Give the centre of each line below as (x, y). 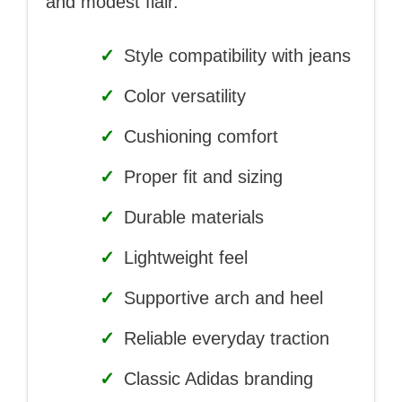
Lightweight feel (183, 258)
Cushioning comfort (198, 137)
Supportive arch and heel (221, 298)
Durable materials (191, 218)
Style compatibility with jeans (235, 56)
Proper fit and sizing (201, 177)
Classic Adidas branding (216, 379)
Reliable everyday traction (224, 339)
